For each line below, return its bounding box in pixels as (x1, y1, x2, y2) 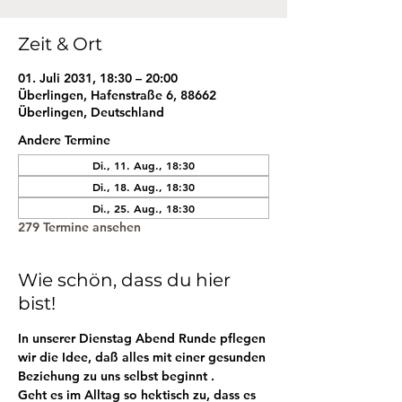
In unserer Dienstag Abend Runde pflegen (18, 330, 269, 346)
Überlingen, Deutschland (18, 104, 164, 120)
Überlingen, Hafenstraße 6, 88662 (18, 87, 216, 103)
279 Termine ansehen (18, 219, 141, 235)
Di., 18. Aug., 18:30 (92, 179, 195, 194)
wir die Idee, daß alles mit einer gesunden (18, 349, 269, 365)
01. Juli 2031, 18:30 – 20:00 (18, 70, 178, 86)
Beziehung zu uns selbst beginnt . (18, 368, 218, 384)
